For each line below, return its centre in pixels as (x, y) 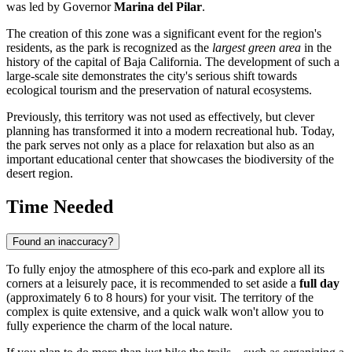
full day (319, 284)
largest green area (257, 48)
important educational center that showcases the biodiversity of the (170, 159)
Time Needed (60, 207)
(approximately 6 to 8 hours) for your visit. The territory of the (160, 298)
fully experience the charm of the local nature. (119, 326)
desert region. (40, 174)
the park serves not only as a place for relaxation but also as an (160, 145)
